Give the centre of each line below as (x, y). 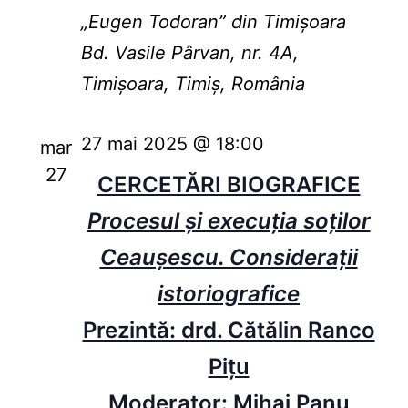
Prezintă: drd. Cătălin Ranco (229, 331)
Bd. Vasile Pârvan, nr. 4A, (189, 53)
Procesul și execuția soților (229, 221)
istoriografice (229, 294)
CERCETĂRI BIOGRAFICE (229, 185)
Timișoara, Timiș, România (193, 84)
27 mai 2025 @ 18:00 (172, 144)
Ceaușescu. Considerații (229, 258)
